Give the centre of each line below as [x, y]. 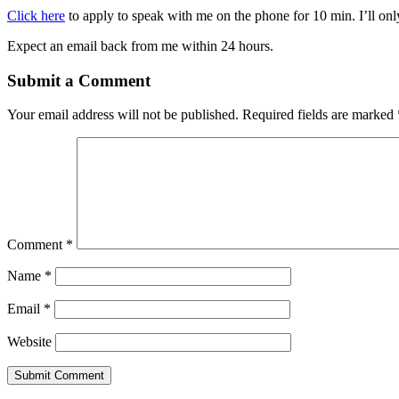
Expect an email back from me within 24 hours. [140, 45]
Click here [36, 15]
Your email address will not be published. [123, 115]
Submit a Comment [79, 80]
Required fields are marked [320, 115]
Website [29, 342]
